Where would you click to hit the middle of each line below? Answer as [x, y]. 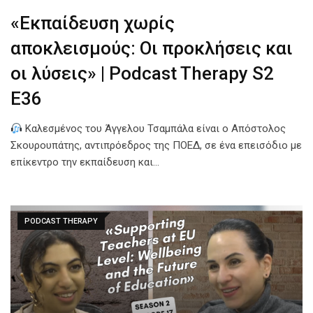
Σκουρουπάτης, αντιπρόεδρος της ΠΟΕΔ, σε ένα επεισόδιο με [156, 146]
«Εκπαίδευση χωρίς [93, 23]
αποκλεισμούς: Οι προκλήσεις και [152, 49]
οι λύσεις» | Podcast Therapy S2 [142, 74]
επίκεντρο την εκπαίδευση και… [85, 162]
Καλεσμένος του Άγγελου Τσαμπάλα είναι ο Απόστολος [154, 129]
